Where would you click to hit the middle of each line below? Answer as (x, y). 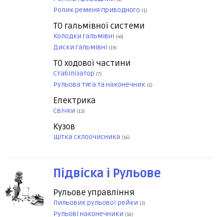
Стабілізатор (75, 74)
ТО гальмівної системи (99, 26)
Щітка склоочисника (87, 137)
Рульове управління (94, 193)
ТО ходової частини (92, 63)
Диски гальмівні (81, 47)
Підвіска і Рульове (107, 174)
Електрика (75, 101)
